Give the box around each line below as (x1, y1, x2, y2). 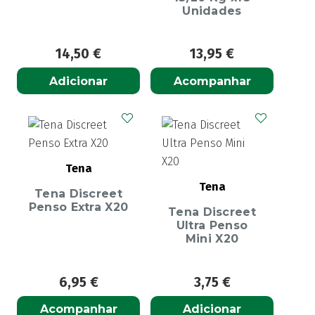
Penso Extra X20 (28, 200, 129, 214)
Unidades (182, 4, 242, 18)
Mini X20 (185, 232, 239, 246)
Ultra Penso (176, 219, 248, 233)
